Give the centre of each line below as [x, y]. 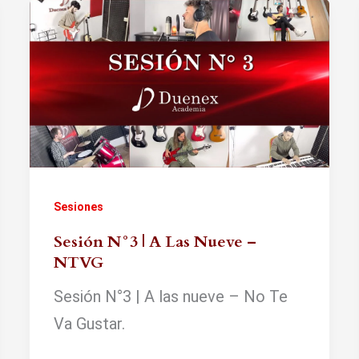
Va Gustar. [90, 323]
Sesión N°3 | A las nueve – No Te [171, 296]
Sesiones [79, 206]
